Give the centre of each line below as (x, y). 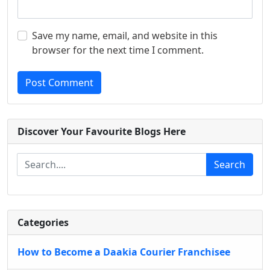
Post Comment (59, 83)
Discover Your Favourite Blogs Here (102, 131)
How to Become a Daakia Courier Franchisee (124, 252)
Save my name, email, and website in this (125, 36)
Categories (43, 222)
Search (230, 165)
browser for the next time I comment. (118, 50)
